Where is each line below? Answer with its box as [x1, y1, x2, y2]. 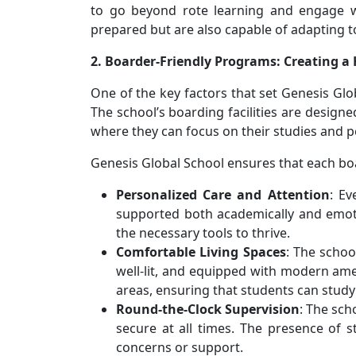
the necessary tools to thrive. [116, 223, 290, 242]
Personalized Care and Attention [116, 185, 330, 203]
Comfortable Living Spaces [116, 242, 286, 261]
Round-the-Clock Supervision [116, 300, 300, 318]
